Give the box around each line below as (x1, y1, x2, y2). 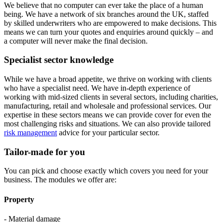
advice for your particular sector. (57, 128, 160, 137)
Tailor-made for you (4, 146, 85, 157)
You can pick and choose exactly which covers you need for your (4, 166, 208, 175)
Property (4, 195, 34, 204)
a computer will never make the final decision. (4, 36, 148, 45)
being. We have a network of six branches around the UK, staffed (4, 9, 209, 18)
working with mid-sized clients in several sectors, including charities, (4, 92, 218, 101)
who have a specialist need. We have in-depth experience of (4, 83, 190, 92)
